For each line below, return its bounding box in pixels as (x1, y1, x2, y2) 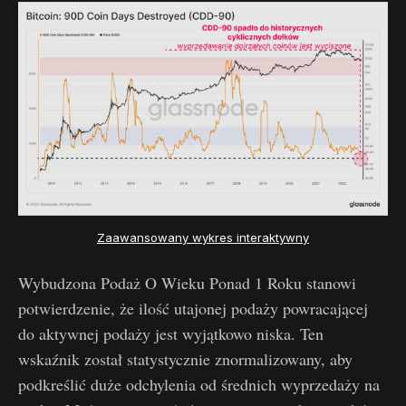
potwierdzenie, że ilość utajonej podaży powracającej (18, 296, 368, 319)
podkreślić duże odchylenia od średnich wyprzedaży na (18, 372, 380, 395)
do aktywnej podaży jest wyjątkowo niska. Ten (18, 322, 324, 344)
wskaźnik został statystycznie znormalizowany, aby (18, 347, 353, 370)
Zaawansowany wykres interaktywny (97, 229, 309, 245)
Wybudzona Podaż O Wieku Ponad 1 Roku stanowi (18, 271, 356, 294)
